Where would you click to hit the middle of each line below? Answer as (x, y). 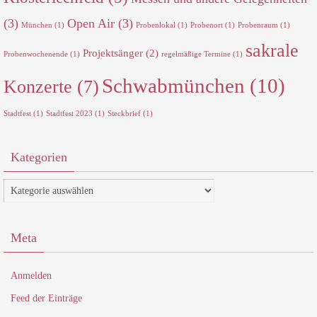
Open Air (91, 23)
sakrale (272, 50)
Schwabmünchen (173, 85)
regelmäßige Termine (196, 54)
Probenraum (258, 25)
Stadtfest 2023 (69, 113)
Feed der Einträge (46, 298)
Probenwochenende (36, 54)
